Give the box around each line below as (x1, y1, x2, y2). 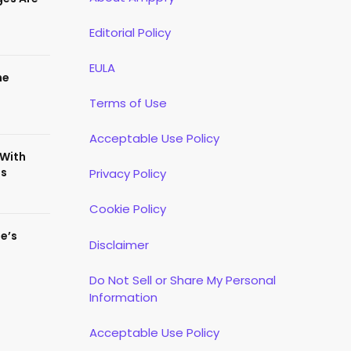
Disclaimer (89, 236, 149, 253)
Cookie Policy (89, 201, 166, 218)
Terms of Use (89, 95, 167, 112)
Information (89, 288, 157, 306)
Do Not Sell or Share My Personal (89, 271, 276, 288)
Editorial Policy (89, 24, 171, 41)
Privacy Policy (89, 165, 166, 183)
